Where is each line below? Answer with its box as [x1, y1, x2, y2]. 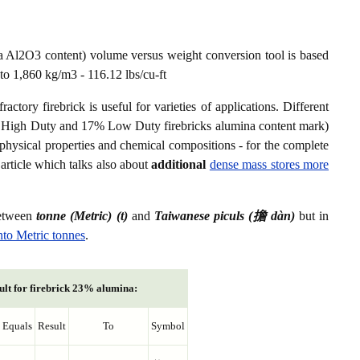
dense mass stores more [209, 157, 329, 172]
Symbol [150, 320, 185, 333]
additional [151, 157, 207, 172]
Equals [2, 320, 32, 333]
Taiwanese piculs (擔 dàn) [153, 209, 295, 223]
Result [37, 320, 66, 333]
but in [294, 209, 329, 223]
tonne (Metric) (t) [36, 209, 128, 223]
